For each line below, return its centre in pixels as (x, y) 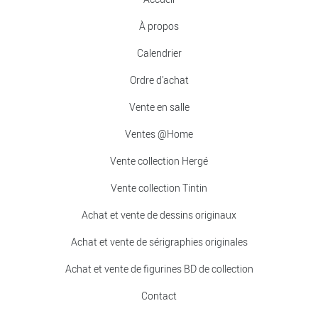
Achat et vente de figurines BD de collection (159, 269)
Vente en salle (159, 107)
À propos (159, 26)
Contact (159, 296)
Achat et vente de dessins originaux (159, 215)
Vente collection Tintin (159, 188)
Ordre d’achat (159, 80)
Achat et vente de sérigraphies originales (159, 242)
